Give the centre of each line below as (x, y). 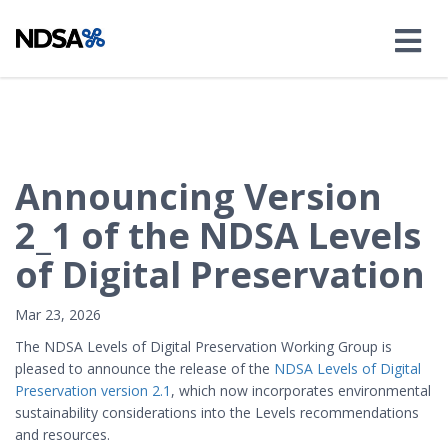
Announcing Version (198, 196)
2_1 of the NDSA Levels (218, 235)
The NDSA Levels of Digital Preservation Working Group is (203, 346)
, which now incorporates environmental (301, 390)
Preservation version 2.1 (93, 390)
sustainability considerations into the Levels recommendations (217, 412)
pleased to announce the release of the (144, 368)
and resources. (62, 434)
